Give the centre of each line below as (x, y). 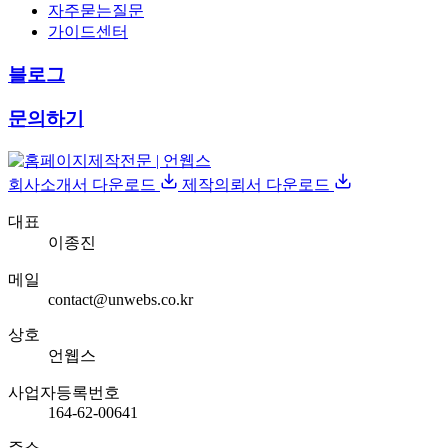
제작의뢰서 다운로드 (256, 185)
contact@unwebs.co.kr (120, 300)
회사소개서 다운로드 (82, 185)
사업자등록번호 (64, 393)
